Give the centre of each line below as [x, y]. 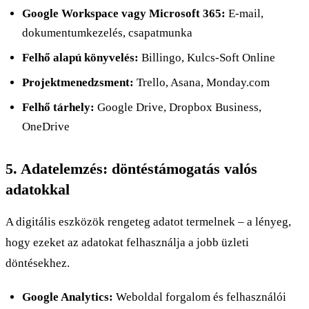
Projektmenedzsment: [78, 82]
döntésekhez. [38, 263]
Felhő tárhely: [58, 107]
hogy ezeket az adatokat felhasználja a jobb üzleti [127, 242]
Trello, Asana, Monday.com [202, 82]
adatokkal [38, 189]
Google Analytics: [68, 297]
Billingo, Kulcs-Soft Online [207, 57]
